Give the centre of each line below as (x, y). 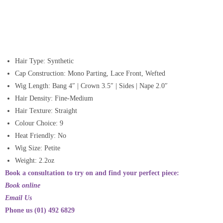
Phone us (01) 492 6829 (40, 210)
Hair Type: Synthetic (44, 61)
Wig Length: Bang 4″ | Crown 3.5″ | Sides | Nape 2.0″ (91, 86)
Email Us (18, 198)
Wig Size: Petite (38, 148)
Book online (23, 185)
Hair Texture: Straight (46, 111)
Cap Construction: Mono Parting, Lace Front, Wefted (90, 73)
